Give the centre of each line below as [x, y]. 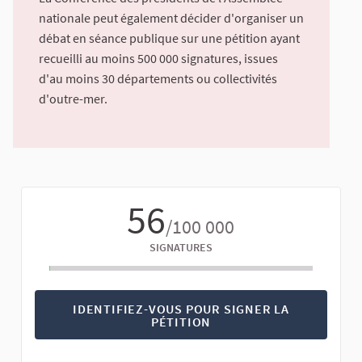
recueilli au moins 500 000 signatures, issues [158, 59]
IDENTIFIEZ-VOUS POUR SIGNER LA [181, 308]
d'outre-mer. [73, 99]
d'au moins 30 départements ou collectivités [158, 79]
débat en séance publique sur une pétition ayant [169, 38]
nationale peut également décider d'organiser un [171, 18]
